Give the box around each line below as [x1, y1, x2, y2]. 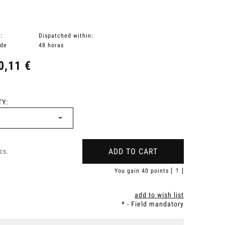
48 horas [39, 42, 64, 49]
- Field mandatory [125, 200, 184, 208]
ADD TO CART [108, 147, 158, 157]
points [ [148, 167, 173, 175]
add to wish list [134, 191, 184, 199]
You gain [114, 167, 142, 175]
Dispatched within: [39, 32, 94, 40]
